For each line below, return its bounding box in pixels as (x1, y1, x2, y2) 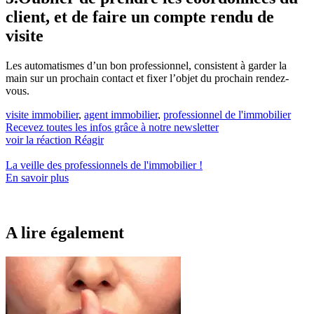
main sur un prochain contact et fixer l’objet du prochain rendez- (6, 71, 289, 84)
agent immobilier (84, 108, 158, 121)
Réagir (74, 133, 104, 146)
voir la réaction (6, 133, 74, 146)
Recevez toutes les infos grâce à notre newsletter (6, 121, 219, 133)
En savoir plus (6, 171, 69, 184)
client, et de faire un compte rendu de (6, 8, 274, 27)
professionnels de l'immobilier (64, 158, 196, 171)
